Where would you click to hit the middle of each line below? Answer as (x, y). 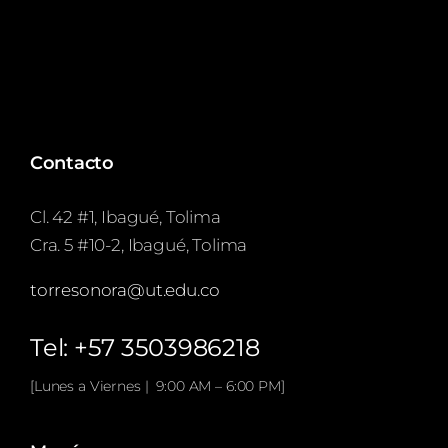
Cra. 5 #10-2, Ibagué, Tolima (139, 245)
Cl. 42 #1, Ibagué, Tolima (125, 217)
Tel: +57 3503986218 (145, 348)
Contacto (72, 163)
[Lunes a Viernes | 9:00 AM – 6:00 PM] (157, 386)
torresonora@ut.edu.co (125, 290)
